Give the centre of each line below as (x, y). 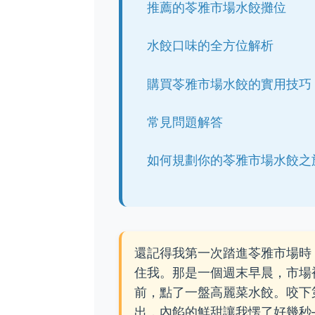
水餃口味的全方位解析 (211, 46)
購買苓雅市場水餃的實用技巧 (230, 84)
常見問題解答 (185, 122)
